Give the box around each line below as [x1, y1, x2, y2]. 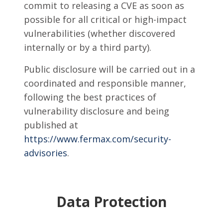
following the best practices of [24, 91, 156, 103]
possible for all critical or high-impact [24, 13, 187, 25]
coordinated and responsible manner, [24, 77, 186, 89]
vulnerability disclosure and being [24, 105, 169, 117]
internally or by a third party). [24, 41, 151, 53]
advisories [24, 147, 67, 159]
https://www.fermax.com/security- [24, 133, 171, 145]
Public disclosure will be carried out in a [24, 63, 195, 75]
